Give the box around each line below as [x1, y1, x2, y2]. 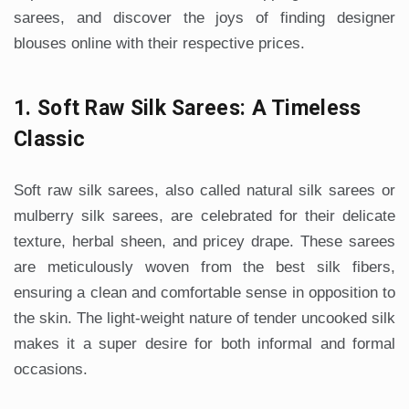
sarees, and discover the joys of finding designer [14, 9, 395, 27]
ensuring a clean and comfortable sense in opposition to [14, 284, 395, 302]
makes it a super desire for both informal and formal [14, 335, 395, 353]
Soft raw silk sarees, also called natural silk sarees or [14, 182, 395, 200]
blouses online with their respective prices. [14, 35, 305, 53]
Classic [14, 127, 86, 152]
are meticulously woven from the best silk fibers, [14, 258, 395, 277]
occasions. [14, 361, 88, 379]
